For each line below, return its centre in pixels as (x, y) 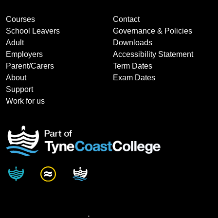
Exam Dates (134, 77)
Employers (24, 54)
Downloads (133, 42)
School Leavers (33, 31)
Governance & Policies (153, 31)
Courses (20, 19)
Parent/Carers (30, 66)
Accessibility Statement (153, 54)
